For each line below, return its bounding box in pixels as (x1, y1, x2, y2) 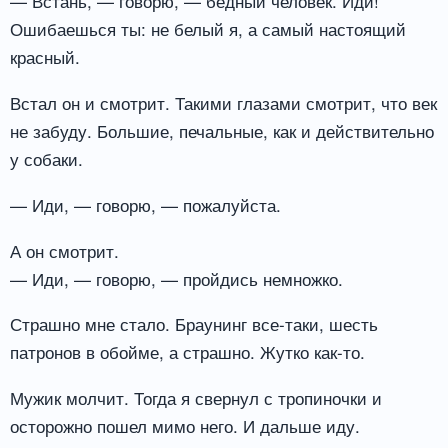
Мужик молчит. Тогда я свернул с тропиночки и (10, 385, 382, 411)
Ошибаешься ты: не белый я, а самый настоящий (10, 16, 406, 42)
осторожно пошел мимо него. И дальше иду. (10, 413, 360, 439)
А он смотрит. (10, 237, 119, 263)
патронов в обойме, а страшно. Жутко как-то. (10, 339, 365, 365)
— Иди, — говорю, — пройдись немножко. (10, 265, 343, 291)
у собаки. (10, 145, 83, 171)
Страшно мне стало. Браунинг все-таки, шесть (10, 311, 378, 337)
